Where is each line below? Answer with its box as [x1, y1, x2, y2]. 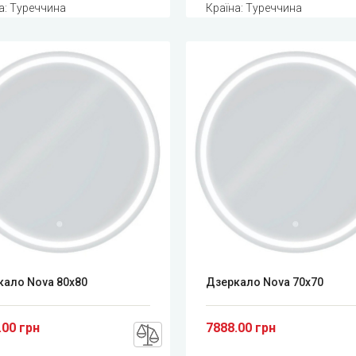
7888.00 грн [205, 319, 276, 335]
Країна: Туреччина [205, 2, 302, 15]
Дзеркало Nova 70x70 [205, 275, 323, 288]
